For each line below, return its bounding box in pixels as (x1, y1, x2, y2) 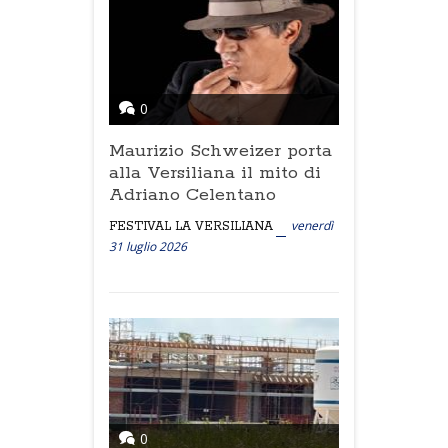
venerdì (291, 217, 333, 234)
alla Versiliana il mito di (109, 162, 321, 184)
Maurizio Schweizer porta (109, 140, 332, 162)
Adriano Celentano (109, 184, 276, 206)
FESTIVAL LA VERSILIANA (109, 219, 273, 234)
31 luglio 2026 (109, 238, 187, 255)
